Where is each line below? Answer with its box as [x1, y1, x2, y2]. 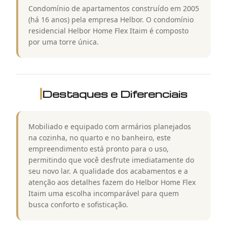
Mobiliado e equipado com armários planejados [28, 122, 191, 132]
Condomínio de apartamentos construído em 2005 [28, 4, 199, 14]
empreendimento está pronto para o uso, [28, 144, 169, 154]
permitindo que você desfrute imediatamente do [28, 155, 194, 165]
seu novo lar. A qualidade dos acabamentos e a [28, 166, 188, 176]
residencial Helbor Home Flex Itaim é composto [28, 26, 188, 36]
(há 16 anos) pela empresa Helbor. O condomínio [28, 15, 194, 25]
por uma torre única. [28, 37, 99, 47]
